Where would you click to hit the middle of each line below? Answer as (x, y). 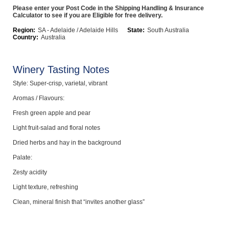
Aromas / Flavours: (38, 98)
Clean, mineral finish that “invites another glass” (78, 202)
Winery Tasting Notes (61, 70)
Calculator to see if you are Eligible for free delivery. (87, 15)
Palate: (22, 157)
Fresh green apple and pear (51, 113)
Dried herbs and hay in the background (67, 143)
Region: (24, 30)
